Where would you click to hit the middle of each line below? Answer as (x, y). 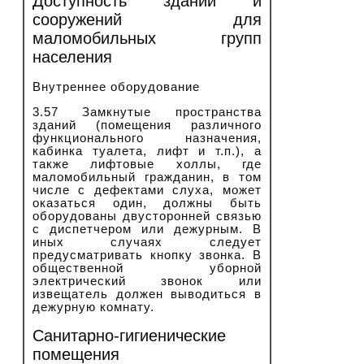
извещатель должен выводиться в (147, 294)
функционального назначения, (147, 138)
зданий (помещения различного (147, 125)
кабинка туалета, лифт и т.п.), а (147, 151)
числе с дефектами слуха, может (147, 190)
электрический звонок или (147, 281)
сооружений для (147, 20)
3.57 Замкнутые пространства (147, 112)
